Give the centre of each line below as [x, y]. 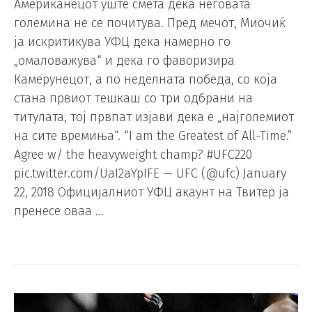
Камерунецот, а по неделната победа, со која [146, 79]
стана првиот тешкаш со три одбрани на [133, 98]
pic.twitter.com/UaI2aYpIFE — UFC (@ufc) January [150, 173]
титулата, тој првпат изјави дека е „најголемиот [154, 117]
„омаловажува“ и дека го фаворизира [124, 60]
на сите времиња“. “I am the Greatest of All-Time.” [153, 135]
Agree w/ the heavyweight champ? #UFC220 [133, 154]
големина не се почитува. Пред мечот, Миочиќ [150, 23]
